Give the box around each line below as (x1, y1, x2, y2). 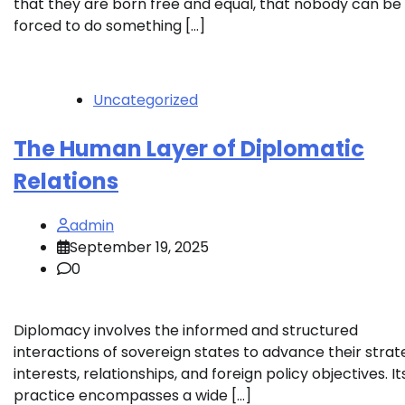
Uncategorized (93, 89, 198, 110)
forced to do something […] (14, 14, 205, 36)
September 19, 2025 (70, 237, 209, 259)
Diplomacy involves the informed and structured (14, 320, 358, 342)
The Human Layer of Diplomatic (14, 133, 364, 164)
